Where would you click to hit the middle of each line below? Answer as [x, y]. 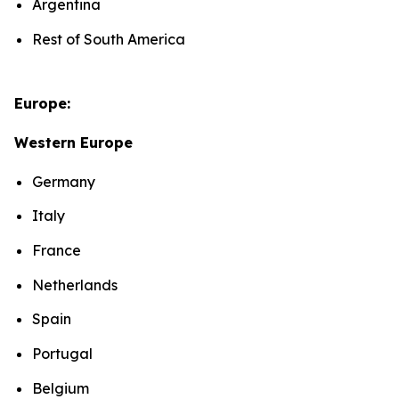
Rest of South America [110, 39]
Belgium [62, 388]
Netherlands [77, 285]
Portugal [64, 354]
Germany [65, 181]
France [58, 251]
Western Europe [76, 142]
